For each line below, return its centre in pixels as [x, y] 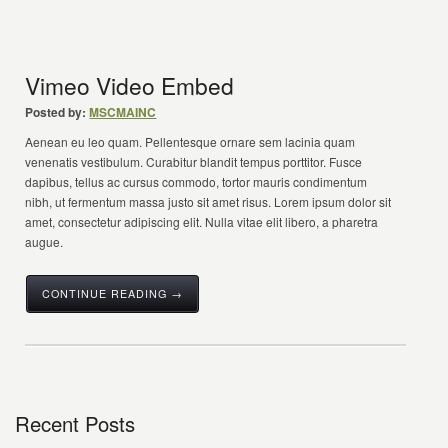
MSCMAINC [123, 112]
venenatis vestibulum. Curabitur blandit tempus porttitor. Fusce [194, 161]
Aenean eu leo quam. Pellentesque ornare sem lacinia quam [190, 141]
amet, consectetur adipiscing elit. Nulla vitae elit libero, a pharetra [202, 221]
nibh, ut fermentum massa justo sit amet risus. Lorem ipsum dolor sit [208, 201]
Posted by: [56, 112]
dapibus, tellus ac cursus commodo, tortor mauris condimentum [196, 181]
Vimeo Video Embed [130, 85]
